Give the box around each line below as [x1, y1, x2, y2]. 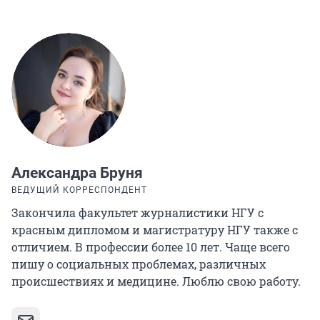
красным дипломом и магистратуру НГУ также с [11, 222, 298, 238]
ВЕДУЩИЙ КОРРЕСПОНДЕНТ [11, 185, 147, 196]
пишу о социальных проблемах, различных [11, 256, 266, 272]
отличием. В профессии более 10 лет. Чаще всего [11, 239, 290, 255]
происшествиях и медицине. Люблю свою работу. [11, 274, 301, 289]
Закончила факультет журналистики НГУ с [11, 205, 264, 221]
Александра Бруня [11, 164, 143, 182]
